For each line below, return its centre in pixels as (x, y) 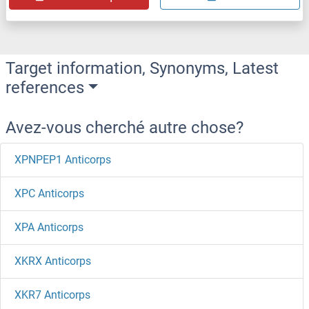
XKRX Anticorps (53, 261)
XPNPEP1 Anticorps (63, 159)
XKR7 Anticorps (52, 295)
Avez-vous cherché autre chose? (124, 127)
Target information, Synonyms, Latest (142, 68)
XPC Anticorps (49, 193)
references (45, 87)
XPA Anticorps (49, 227)
